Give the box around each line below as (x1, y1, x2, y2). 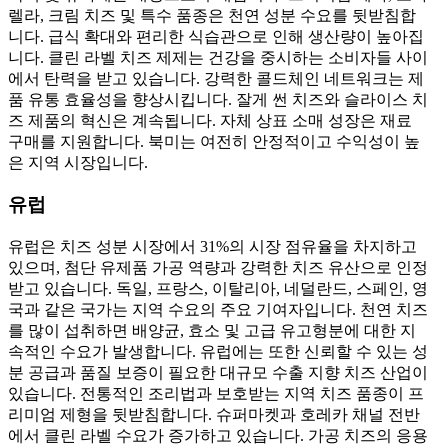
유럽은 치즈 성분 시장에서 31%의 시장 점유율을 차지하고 (8, 237, 417, 255)
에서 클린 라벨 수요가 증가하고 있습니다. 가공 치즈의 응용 (8, 426, 428, 444)
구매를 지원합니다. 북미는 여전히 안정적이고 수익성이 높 (8, 132, 420, 150)
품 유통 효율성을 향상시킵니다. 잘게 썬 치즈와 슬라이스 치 (8, 90, 428, 108)
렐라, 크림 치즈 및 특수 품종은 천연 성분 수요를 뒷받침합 (8, 6, 416, 24)
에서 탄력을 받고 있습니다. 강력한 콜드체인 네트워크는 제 (8, 69, 424, 87)
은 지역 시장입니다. (8, 153, 148, 171)
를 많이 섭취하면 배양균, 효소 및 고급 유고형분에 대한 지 (8, 321, 416, 339)
